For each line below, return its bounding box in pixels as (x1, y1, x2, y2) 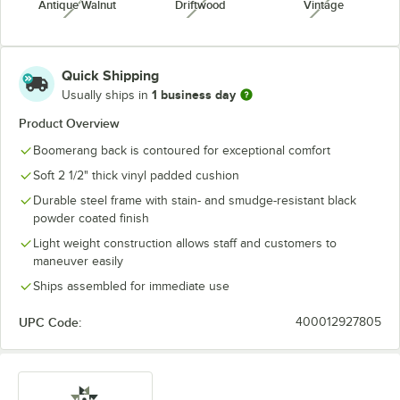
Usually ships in (62, 87, 152, 102)
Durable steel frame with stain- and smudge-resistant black (33, 194, 356, 207)
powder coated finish (33, 212, 149, 225)
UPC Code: (19, 315, 81, 329)
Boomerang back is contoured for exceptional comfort (33, 144, 330, 157)
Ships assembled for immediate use (33, 279, 229, 293)
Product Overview (19, 116, 120, 130)
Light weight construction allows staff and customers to (33, 237, 337, 250)
